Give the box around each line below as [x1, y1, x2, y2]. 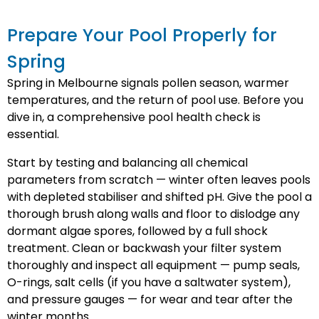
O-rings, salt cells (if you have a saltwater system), [7, 274, 291, 291]
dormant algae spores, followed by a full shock [7, 223, 268, 239]
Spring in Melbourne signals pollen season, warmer [7, 75, 289, 91]
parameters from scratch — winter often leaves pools [7, 172, 310, 188]
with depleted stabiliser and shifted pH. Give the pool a [7, 189, 312, 205]
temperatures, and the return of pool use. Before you [7, 92, 303, 108]
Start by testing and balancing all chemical [7, 155, 248, 171]
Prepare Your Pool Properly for [7, 23, 277, 48]
